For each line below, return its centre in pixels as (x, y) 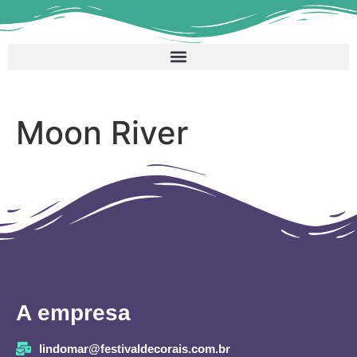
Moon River (102, 132)
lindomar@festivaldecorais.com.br (134, 348)
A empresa (73, 312)
